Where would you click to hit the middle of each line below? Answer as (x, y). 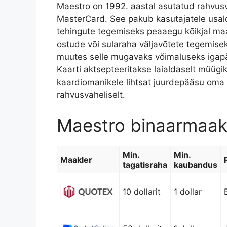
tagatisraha (145, 164)
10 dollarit (142, 191)
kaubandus (196, 164)
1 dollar (188, 191)
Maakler (76, 159)
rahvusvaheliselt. (91, 95)
